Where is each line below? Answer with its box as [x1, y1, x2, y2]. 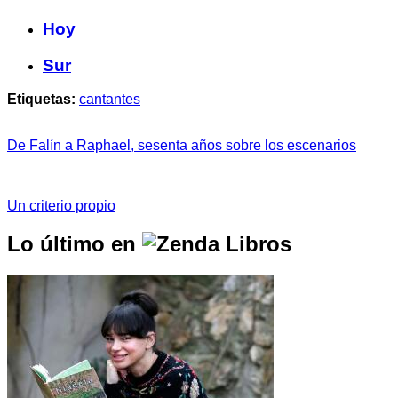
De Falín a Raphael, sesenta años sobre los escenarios [7, 138, 356, 154]
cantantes [79, 92, 140, 107]
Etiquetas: [7, 92, 76, 107]
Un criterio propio [7, 198, 115, 214]
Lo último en [7, 232, 142, 257]
